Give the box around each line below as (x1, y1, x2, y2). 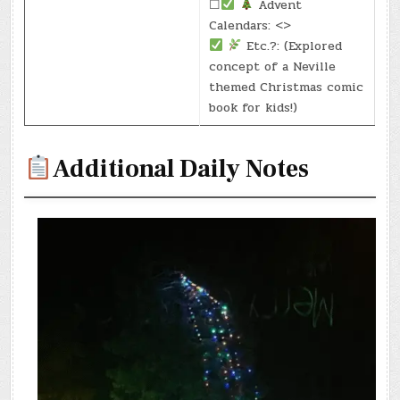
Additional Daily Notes (53, 152, 310, 185)
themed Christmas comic (209, 77, 364, 96)
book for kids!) (209, 97, 298, 117)
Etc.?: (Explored (242, 36, 343, 55)
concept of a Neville (209, 56, 337, 76)
